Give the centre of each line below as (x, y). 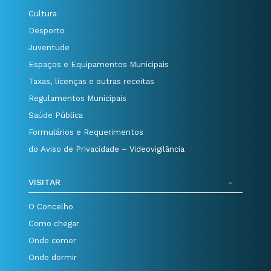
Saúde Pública (56, 115)
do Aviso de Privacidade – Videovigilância (107, 149)
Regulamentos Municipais (78, 98)
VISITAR (45, 182)
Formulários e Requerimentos (86, 132)
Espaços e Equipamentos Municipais (99, 64)
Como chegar (54, 223)
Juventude (49, 47)
